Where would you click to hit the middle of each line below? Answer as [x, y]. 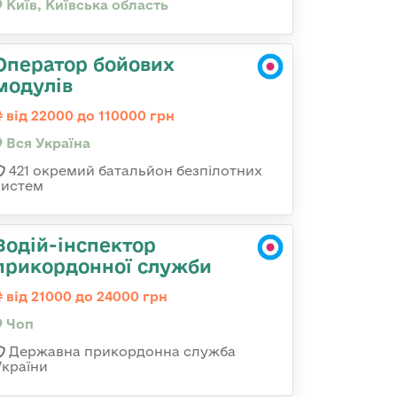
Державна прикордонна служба [121, 351]
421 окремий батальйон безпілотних [134, 171]
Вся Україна [47, 143]
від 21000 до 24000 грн [85, 296]
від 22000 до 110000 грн [89, 116]
